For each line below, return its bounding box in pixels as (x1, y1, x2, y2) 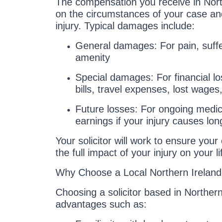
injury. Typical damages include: (55, 20, 195, 31)
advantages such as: (55, 199, 147, 210)
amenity (75, 52, 110, 63)
